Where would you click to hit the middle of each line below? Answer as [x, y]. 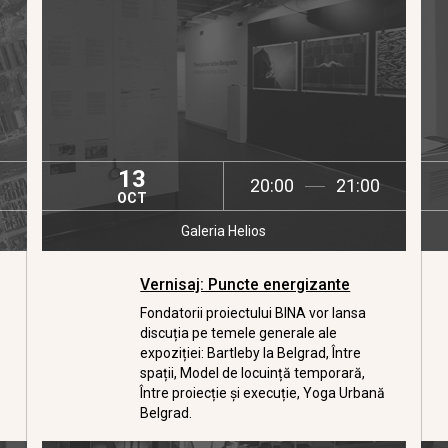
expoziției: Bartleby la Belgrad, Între [251, 353]
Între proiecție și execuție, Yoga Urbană [263, 393]
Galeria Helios [224, 231]
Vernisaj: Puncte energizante [245, 284]
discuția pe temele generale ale [239, 333]
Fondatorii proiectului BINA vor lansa [253, 313]
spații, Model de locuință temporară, [253, 373]
